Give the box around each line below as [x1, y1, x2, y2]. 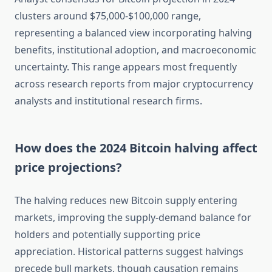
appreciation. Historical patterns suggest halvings [15, 245, 243, 259]
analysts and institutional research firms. [15, 94, 202, 108]
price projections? [15, 159, 122, 176]
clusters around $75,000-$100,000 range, [15, 9, 201, 23]
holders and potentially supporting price [15, 228, 200, 242]
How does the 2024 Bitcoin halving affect [15, 140, 257, 157]
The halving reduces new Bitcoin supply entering [15, 194, 237, 208]
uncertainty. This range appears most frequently [15, 60, 237, 74]
